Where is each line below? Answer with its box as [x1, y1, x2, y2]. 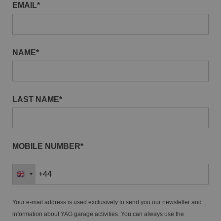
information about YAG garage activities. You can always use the [12, 210, 184, 218]
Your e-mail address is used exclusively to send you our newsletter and [12, 198, 202, 206]
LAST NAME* [12, 95, 62, 104]
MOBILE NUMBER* [12, 142, 83, 150]
